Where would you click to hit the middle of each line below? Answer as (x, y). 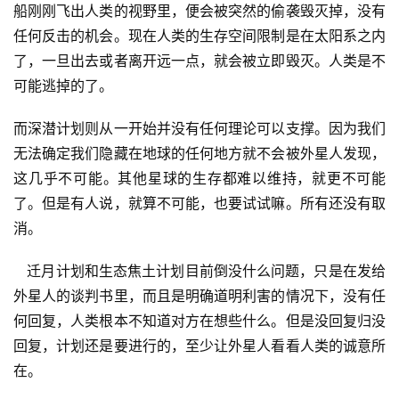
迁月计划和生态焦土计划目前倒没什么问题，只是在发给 (20, 271)
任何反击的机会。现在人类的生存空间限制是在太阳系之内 (199, 36)
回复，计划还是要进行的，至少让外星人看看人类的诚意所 (199, 346)
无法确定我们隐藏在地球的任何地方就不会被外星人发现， (199, 154)
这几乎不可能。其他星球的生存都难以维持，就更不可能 (199, 179)
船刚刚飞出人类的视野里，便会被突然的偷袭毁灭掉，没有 (199, 11)
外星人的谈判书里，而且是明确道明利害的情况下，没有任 (199, 296)
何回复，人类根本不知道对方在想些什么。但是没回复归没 (199, 321)
